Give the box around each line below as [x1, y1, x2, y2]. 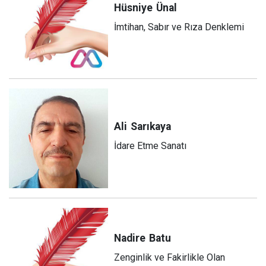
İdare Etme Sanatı [114, 140, 187, 151]
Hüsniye [114, 1, 153, 14]
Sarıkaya [131, 120, 172, 132]
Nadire [114, 232, 146, 245]
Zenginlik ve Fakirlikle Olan [114, 252, 226, 264]
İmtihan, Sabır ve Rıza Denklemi [114, 21, 245, 33]
